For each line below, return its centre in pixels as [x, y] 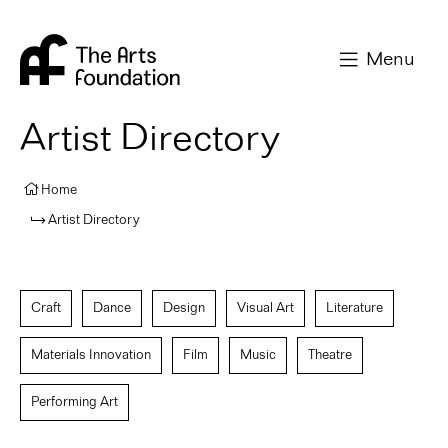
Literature [354, 307]
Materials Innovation [90, 354]
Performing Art [74, 401]
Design [183, 307]
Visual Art [265, 307]
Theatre [329, 354]
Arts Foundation [222, 16]
